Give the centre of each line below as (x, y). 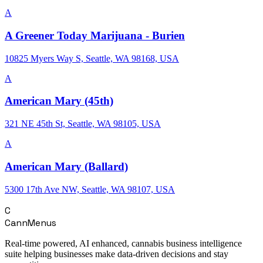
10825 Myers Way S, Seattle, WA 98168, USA (92, 58)
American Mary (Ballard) (66, 166)
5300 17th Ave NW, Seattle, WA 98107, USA (90, 189)
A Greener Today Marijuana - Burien (95, 35)
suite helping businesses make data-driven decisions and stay (117, 254)
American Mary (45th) (59, 101)
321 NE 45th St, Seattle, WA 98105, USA (83, 124)
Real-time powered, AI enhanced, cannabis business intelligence (123, 243)
